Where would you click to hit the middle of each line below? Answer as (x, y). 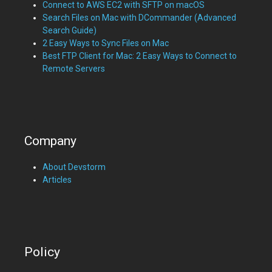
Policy (42, 252)
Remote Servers (73, 69)
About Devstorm (74, 167)
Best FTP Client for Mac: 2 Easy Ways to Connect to (139, 56)
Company (50, 141)
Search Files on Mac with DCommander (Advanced (139, 18)
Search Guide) (69, 31)
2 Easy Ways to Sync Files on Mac (105, 43)
